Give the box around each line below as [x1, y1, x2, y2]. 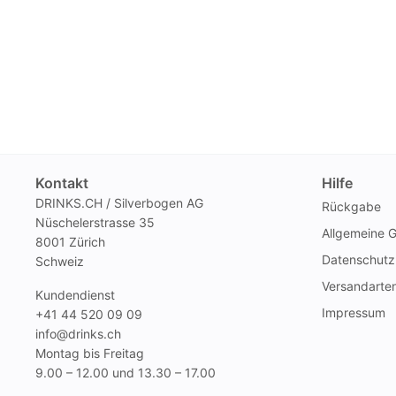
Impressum [322, 304, 385, 320]
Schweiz [35, 253, 84, 269]
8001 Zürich [35, 233, 105, 249]
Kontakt [35, 173, 88, 192]
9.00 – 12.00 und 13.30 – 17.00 [35, 364, 216, 380]
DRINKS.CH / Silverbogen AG [35, 194, 203, 210]
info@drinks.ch [35, 325, 121, 341]
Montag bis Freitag [35, 345, 144, 361]
